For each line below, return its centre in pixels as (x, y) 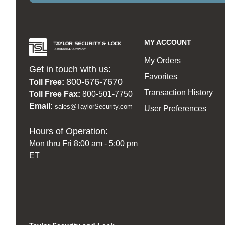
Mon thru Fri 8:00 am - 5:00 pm (83, 143)
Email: (42, 106)
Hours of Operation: (68, 131)
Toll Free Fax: (54, 94)
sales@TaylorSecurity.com (93, 106)
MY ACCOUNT (168, 42)
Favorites (161, 77)
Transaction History (179, 93)
